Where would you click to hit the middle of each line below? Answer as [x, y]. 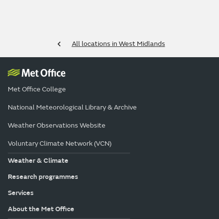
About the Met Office [41, 209]
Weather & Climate [38, 161]
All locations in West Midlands [118, 44]
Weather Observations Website [57, 125]
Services [21, 193]
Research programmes [43, 177]
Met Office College [37, 89]
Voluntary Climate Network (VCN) [60, 143]
